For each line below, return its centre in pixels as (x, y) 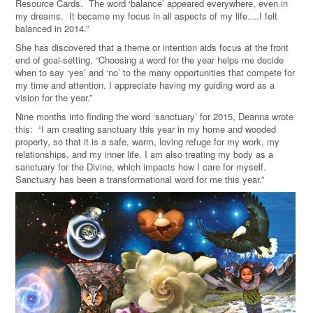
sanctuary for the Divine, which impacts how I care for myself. (141, 167)
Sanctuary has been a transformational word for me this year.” (140, 180)
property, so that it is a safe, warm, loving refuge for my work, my (147, 142)
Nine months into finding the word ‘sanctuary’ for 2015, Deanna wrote (154, 117)
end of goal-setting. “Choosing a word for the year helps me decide (150, 60)
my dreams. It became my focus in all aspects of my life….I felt (146, 16)
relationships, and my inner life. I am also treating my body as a (144, 154)
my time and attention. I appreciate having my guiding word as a (145, 85)
